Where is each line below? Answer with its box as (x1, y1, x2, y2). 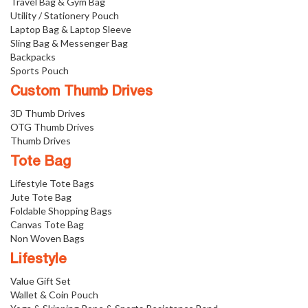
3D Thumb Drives (10, 107, 85, 119)
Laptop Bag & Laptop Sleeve (10, 23, 131, 35)
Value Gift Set (10, 274, 71, 287)
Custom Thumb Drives (10, 85, 153, 98)
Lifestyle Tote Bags (10, 177, 94, 189)
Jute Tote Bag (10, 190, 71, 203)
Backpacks (10, 50, 56, 63)
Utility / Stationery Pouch (10, 9, 119, 21)
